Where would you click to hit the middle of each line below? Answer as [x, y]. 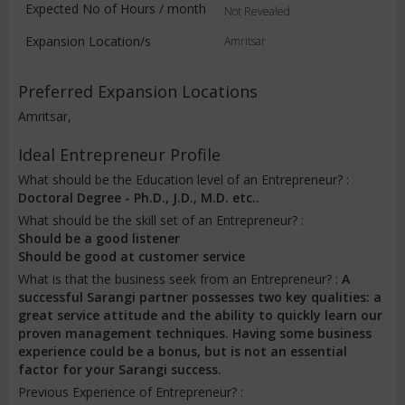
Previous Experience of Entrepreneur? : [131, 392]
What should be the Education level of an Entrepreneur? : [184, 179]
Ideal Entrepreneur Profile [119, 155]
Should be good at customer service [132, 256]
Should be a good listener [99, 238]
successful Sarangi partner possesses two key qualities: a [200, 297]
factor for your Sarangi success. [120, 369]
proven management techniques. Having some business [195, 333]
